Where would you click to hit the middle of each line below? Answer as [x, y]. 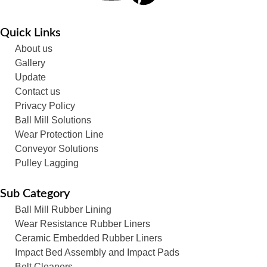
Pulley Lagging [47, 163]
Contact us [38, 92]
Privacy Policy [45, 106]
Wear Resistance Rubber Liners [83, 224]
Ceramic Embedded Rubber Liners [89, 238]
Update [30, 77]
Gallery [30, 63]
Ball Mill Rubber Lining [63, 210]
